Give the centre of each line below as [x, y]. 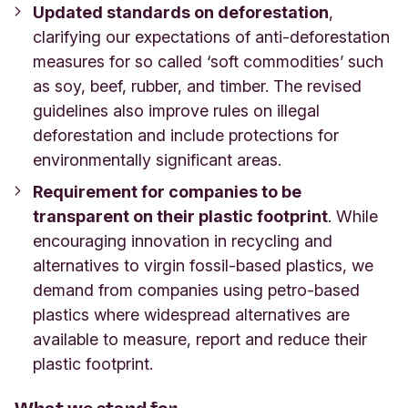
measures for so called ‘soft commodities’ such [208, 61]
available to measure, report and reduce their [200, 339]
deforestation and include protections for [186, 135]
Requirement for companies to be [167, 191]
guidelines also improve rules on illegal [176, 110]
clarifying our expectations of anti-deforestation [211, 36]
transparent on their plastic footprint [180, 216]
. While [353, 216]
